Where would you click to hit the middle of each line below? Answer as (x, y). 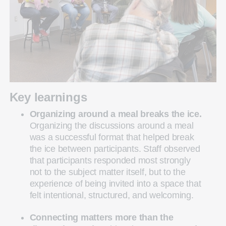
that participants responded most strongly (110, 160)
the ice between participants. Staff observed (115, 149)
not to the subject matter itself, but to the (107, 172)
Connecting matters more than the (101, 217)
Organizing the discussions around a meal (111, 125)
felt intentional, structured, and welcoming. (111, 195)
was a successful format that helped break (112, 137)
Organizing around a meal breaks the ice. (116, 114)
